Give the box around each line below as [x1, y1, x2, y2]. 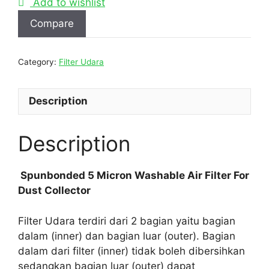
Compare [30, 17, 74, 29]
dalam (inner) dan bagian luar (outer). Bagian [18, 229, 235, 242]
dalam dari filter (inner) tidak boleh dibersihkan [18, 244, 245, 257]
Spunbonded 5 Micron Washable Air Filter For [18, 169, 249, 181]
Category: [18, 56, 59, 67]
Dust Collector [18, 184, 91, 196]
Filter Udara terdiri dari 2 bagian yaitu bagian [18, 214, 235, 227]
